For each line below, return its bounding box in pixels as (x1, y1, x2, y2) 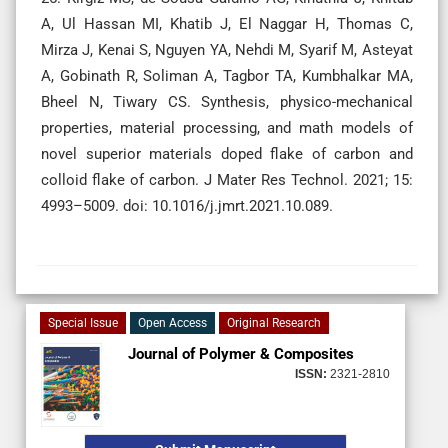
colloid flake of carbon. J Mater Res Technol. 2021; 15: (41, 170, 413, 189)
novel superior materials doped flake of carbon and (41, 144, 413, 163)
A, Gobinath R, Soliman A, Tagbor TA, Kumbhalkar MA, (41, 66, 413, 85)
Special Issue (48, 315, 118, 330)
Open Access (138, 315, 207, 330)
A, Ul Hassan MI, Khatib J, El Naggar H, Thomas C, (41, 14, 413, 33)
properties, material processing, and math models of (41, 118, 413, 137)
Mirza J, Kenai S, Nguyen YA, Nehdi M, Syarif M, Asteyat (41, 40, 413, 59)
